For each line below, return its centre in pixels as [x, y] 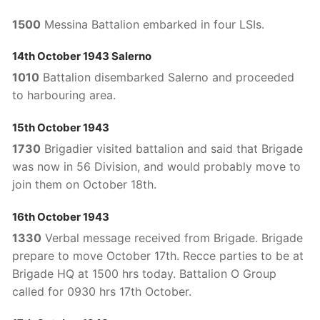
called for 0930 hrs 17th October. [102, 291]
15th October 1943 [61, 127]
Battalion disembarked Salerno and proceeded [167, 77]
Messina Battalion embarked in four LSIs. [152, 24]
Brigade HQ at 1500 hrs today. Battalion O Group [144, 273]
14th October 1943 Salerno [82, 56]
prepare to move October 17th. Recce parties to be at [158, 255]
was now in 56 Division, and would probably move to [156, 167]
